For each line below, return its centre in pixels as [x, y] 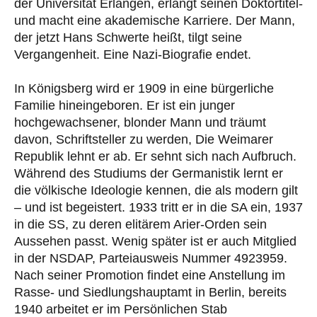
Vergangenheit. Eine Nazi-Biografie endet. [133, 55]
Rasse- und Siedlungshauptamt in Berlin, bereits [150, 293]
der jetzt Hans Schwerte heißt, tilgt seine [128, 38]
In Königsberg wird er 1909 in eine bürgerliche [144, 89]
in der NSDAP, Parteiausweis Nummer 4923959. [151, 259]
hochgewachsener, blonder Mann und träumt [140, 123]
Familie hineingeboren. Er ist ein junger [125, 106]
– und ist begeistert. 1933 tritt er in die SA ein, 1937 [158, 208]
